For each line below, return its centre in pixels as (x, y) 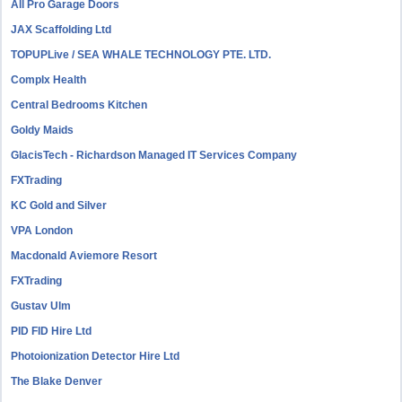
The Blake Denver (57, 381)
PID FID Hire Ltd (52, 331)
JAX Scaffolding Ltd (61, 30)
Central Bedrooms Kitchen (79, 105)
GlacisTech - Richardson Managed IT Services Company (154, 155)
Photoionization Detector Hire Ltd (96, 356)
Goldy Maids (43, 130)
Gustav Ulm (41, 306)
